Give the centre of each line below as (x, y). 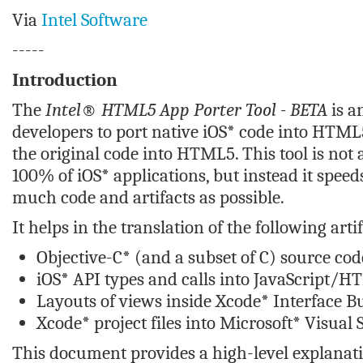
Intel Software (94, 20)
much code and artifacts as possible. (148, 197)
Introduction (65, 80)
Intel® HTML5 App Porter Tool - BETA (186, 110)
